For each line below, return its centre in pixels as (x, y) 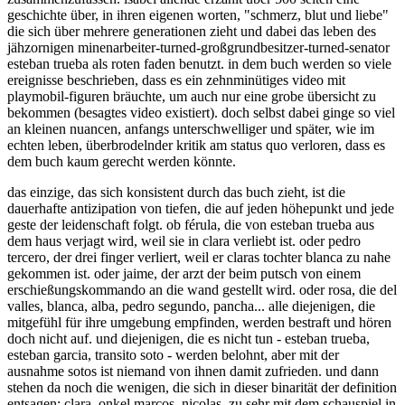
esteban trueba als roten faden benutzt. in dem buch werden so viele (199, 64)
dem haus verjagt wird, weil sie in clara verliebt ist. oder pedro (184, 241)
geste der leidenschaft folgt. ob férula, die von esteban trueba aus (191, 225)
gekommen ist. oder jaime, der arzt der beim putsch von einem (184, 274)
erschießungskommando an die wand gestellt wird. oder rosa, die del (202, 290)
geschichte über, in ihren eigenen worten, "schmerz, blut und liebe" (198, 15)
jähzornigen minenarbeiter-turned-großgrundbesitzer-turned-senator (198, 48)
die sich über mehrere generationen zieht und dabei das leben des (192, 32)
